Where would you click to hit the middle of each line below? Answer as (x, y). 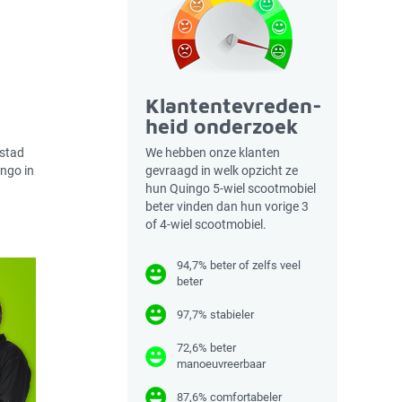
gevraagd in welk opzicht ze (222, 170)
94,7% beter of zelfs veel (239, 265)
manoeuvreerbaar (221, 364)
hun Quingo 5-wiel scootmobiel (231, 188)
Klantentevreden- (234, 105)
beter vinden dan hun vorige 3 (227, 206)
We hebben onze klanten (213, 153)
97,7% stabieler (215, 315)
